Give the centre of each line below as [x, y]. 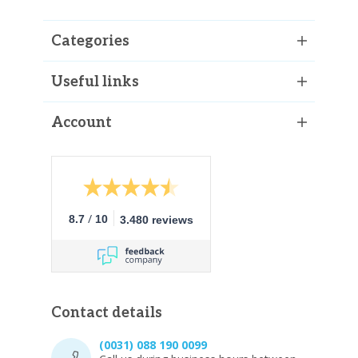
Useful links [95, 82]
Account [82, 122]
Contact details [107, 312]
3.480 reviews [157, 219]
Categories [90, 41]
